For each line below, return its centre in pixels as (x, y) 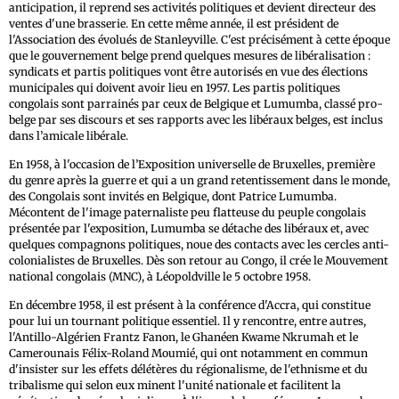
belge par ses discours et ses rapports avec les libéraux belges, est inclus (196, 119)
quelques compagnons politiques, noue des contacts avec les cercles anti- (199, 244)
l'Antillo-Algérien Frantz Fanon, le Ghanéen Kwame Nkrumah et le (183, 337)
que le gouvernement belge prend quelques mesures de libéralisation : (190, 55)
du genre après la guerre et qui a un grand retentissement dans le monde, (199, 180)
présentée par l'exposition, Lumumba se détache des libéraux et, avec (189, 228)
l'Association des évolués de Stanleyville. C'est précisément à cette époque (199, 39)
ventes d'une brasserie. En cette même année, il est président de (174, 23)
